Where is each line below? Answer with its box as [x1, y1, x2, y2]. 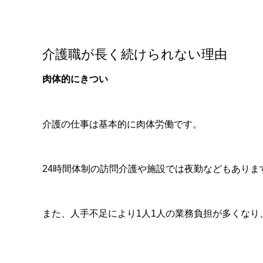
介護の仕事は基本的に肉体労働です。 [42, 119, 202, 129]
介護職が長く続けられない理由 [42, 47, 227, 62]
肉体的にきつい [42, 74, 108, 85]
